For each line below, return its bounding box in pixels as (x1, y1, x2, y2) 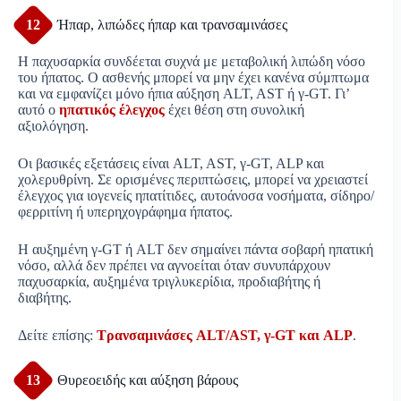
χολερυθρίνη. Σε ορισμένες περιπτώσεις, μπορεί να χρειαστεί (18, 172, 368, 188)
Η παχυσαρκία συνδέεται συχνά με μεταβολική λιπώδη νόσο (18, 54, 365, 70)
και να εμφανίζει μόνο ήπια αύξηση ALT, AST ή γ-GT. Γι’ (18, 86, 349, 102)
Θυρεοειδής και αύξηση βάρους (57, 372, 238, 388)
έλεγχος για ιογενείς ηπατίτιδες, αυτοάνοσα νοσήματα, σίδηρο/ (18, 188, 374, 204)
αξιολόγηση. (18, 118, 89, 134)
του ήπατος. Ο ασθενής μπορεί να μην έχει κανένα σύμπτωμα (18, 70, 369, 86)
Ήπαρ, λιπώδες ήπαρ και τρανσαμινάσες (57, 17, 287, 33)
